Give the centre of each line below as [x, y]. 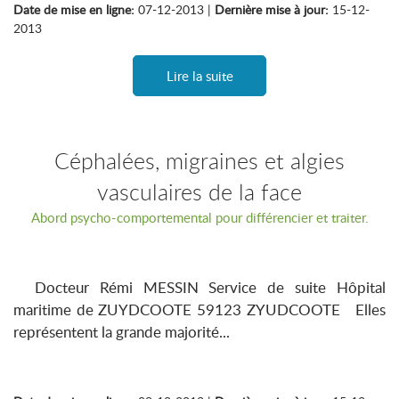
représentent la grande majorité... [122, 332]
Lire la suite [199, 76]
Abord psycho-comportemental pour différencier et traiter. [199, 217]
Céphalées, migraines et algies [199, 161]
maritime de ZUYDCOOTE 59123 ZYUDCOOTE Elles [199, 309]
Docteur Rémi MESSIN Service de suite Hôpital [199, 287]
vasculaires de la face [199, 192]
